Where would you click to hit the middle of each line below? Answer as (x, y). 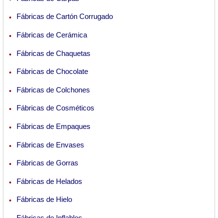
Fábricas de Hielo (44, 200)
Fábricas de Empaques (54, 126)
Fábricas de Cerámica (52, 35)
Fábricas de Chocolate (52, 72)
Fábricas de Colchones (53, 90)
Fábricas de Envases (50, 145)
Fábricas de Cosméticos (55, 108)
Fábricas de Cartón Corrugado (65, 17)
